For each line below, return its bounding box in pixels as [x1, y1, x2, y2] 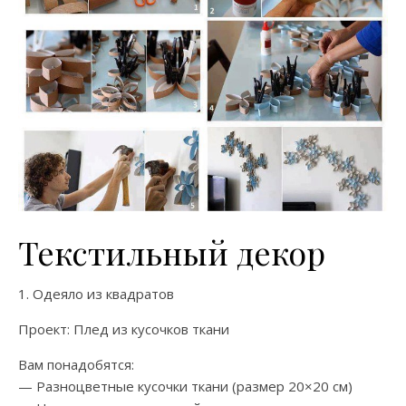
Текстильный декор [18, 230, 325, 275]
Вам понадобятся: [18, 355, 134, 374]
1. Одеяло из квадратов [18, 285, 174, 304]
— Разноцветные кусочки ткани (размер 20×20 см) [18, 377, 353, 396]
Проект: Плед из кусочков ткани [18, 320, 229, 339]
